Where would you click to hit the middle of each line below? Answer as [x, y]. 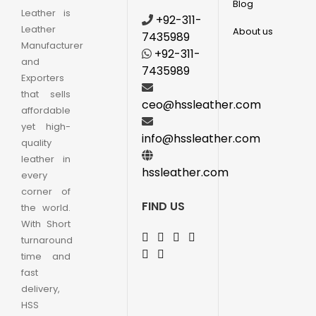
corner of [46, 192]
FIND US [164, 207]
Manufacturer [52, 45]
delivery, [41, 289]
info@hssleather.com [201, 139]
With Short [46, 224]
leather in [46, 159]
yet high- [46, 127]
